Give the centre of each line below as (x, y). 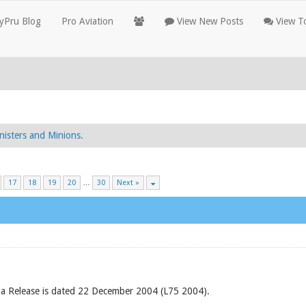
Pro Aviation (87, 21)
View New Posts (209, 21)
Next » (128, 183)
